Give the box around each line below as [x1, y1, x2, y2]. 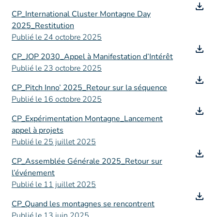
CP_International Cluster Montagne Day [12, 9, 151, 19]
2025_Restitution [12, 20, 74, 31]
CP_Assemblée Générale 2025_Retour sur [12, 156, 162, 167]
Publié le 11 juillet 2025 [12, 179, 96, 190]
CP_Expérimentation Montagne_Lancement [12, 113, 163, 124]
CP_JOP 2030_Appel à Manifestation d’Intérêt [12, 51, 173, 62]
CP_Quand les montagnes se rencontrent [12, 199, 155, 209]
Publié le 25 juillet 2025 [12, 137, 96, 147]
